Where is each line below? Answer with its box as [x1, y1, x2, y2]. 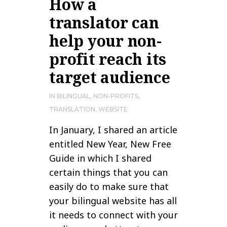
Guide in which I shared [49, 152, 152, 165]
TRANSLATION [49, 105, 95, 113]
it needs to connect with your [49, 209, 178, 221]
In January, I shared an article [49, 124, 177, 136]
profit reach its [49, 49, 166, 70]
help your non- [49, 30, 162, 52]
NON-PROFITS [93, 92, 138, 100]
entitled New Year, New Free [49, 138, 171, 150]
